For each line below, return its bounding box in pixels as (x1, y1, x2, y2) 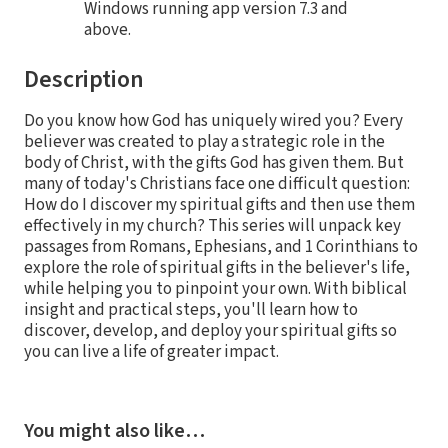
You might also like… (24, 416, 205, 445)
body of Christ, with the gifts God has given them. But (24, 150, 404, 175)
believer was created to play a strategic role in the (24, 129, 385, 154)
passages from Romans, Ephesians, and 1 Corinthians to (24, 234, 418, 259)
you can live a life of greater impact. (24, 339, 279, 364)
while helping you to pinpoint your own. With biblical (24, 276, 407, 301)
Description (24, 61, 144, 97)
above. (84, 17, 131, 42)
